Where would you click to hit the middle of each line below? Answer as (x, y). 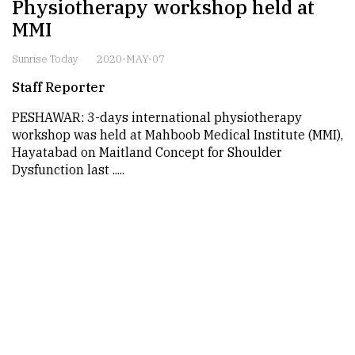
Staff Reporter (59, 87)
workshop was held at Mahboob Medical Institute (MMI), (177, 135)
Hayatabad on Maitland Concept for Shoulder (147, 152)
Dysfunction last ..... (68, 170)
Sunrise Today (45, 59)
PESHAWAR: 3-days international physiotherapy (157, 117)
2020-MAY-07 (131, 59)
